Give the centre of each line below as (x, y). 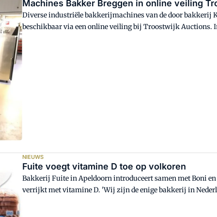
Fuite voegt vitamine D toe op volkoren (104, 167)
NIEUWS (33, 157)
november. (39, 39)
